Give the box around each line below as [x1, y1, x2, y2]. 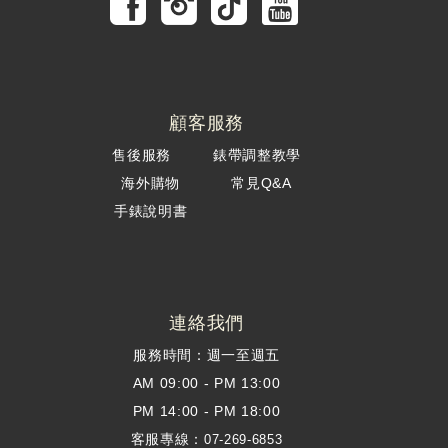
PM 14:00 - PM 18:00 [132, 403, 281, 420]
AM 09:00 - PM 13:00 [132, 375, 281, 392]
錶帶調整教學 [212, 147, 301, 164]
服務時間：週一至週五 [133, 347, 280, 364]
